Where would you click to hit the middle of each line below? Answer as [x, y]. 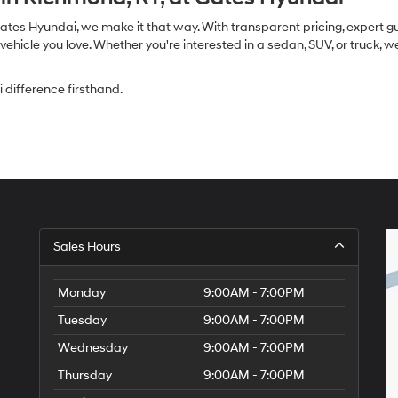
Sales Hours [87, 246]
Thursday [85, 375]
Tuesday [82, 320]
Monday [82, 292]
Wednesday [93, 347]
